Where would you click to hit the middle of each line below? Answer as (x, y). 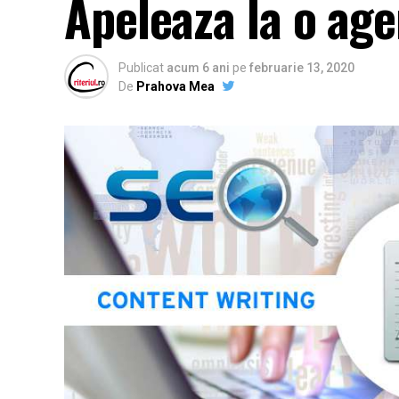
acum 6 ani (198, 68)
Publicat (141, 68)
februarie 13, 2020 (302, 68)
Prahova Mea (175, 86)
